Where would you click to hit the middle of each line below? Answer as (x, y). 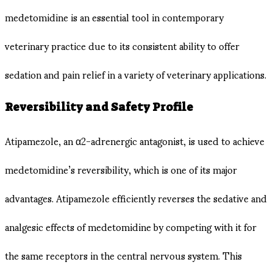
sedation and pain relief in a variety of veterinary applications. (136, 74)
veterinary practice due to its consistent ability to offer (122, 46)
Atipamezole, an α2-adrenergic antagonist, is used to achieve (135, 140)
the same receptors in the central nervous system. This (123, 255)
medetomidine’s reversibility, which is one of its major (121, 169)
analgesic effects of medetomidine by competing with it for (131, 226)
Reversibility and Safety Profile (99, 107)
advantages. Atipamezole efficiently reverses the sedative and (136, 197)
